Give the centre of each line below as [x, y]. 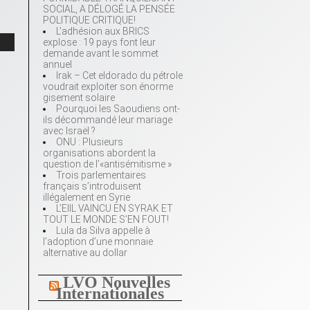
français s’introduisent [92, 186]
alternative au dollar [85, 253]
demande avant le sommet [101, 54]
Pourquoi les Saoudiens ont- [118, 109]
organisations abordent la [99, 153]
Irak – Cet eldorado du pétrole [119, 76]
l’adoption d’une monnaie [98, 242]
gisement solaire [79, 98]
